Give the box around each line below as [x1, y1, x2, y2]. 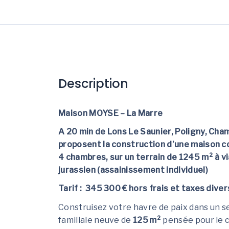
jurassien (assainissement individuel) [58, 165, 208, 175]
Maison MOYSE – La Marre [58, 108, 163, 118]
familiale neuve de [58, 215, 133, 225]
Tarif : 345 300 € [58, 184, 127, 194]
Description [58, 75, 128, 92]
